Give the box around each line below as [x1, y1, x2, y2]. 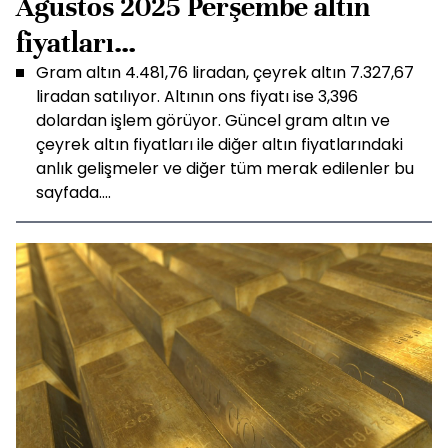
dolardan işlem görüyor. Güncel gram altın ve [36, 109, 390, 132]
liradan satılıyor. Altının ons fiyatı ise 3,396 [36, 85, 358, 108]
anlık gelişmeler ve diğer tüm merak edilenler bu [36, 157, 414, 180]
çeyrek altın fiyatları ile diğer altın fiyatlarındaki [36, 133, 403, 156]
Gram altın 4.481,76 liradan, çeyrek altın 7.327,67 [36, 61, 414, 84]
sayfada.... [36, 181, 111, 204]
